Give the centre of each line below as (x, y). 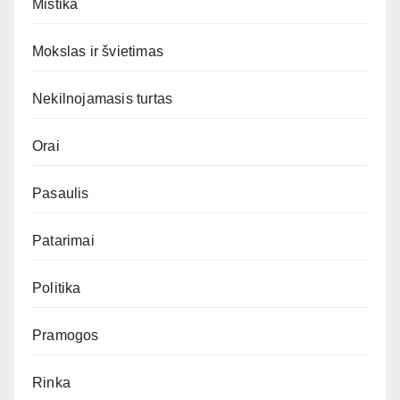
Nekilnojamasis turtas (103, 99)
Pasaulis (61, 193)
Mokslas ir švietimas (98, 51)
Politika (57, 288)
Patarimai (63, 241)
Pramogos (66, 335)
